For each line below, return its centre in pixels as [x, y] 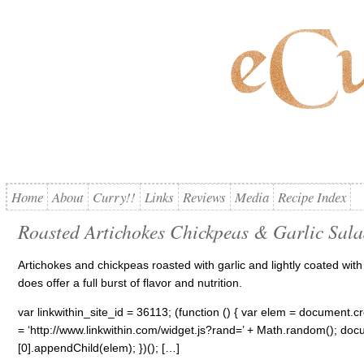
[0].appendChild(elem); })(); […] [98, 348]
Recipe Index [312, 197]
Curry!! [114, 197]
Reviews [204, 197]
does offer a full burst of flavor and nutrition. [130, 283]
